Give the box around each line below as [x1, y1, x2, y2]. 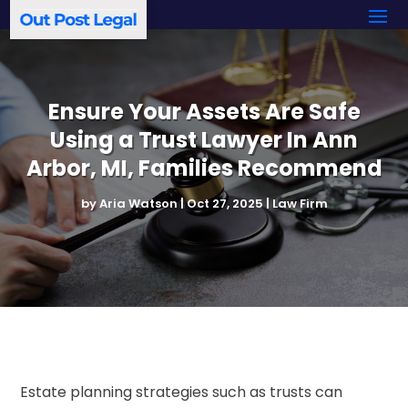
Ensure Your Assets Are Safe [47, 96, 361, 127]
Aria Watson [98, 194, 178, 212]
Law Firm [271, 194, 328, 212]
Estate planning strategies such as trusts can [20, 381, 343, 403]
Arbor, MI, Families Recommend [25, 152, 382, 183]
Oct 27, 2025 [186, 194, 263, 212]
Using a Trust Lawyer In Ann [50, 124, 358, 155]
